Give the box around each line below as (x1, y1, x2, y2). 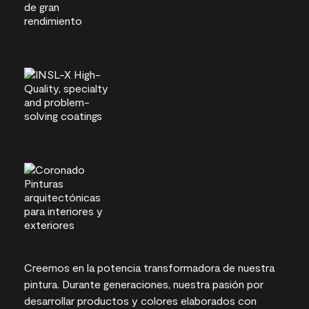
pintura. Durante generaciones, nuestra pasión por (24, 277, 263, 291)
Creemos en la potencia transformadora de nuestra (24, 261, 275, 275)
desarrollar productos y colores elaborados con (24, 294, 257, 308)
